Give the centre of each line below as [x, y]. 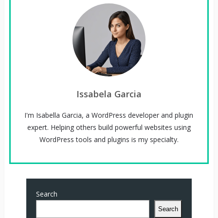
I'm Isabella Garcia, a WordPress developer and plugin [109, 115]
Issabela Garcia [109, 94]
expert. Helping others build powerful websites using [109, 127]
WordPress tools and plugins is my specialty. [109, 139]
